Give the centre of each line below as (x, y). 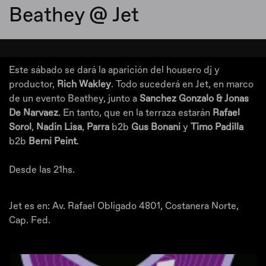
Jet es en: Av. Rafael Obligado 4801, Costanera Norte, (124, 206)
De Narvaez (34, 113)
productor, (32, 84)
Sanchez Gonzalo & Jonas (194, 99)
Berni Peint (53, 141)
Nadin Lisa (59, 127)
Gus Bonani (157, 127)
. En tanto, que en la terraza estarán (135, 113)
